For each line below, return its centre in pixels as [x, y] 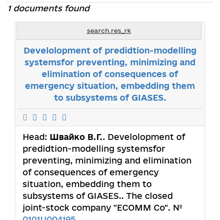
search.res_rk [109, 30]
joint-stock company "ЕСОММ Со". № [102, 207]
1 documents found [48, 8]
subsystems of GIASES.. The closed [98, 195]
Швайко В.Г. [76, 137]
